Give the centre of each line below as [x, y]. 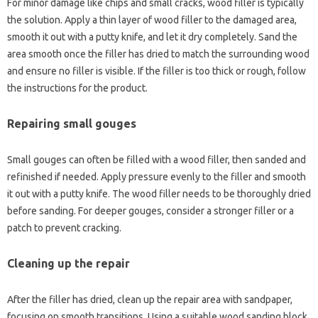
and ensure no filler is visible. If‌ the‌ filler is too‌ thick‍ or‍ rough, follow [157, 71]
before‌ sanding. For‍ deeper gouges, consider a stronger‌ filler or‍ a [150, 211]
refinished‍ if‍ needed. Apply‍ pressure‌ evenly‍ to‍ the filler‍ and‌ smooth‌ [157, 177]
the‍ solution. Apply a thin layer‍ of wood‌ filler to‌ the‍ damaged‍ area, [152, 20]
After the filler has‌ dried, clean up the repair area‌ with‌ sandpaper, [150, 300]
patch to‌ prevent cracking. [64, 228]
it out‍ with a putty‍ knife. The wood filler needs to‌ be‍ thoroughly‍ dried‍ [159, 194]
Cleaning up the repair [68, 264]
